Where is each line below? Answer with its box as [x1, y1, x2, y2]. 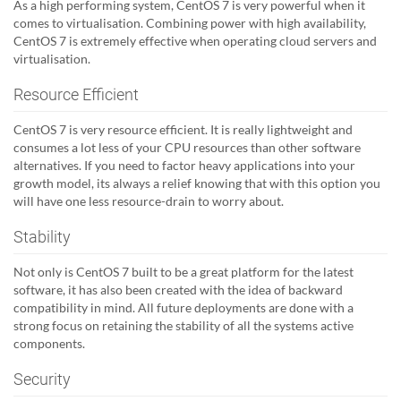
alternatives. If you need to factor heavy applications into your [13, 157, 355, 173]
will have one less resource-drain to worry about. [13, 192, 284, 209]
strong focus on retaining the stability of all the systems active [13, 317, 354, 333]
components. [13, 335, 85, 351]
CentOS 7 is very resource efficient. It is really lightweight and [13, 121, 353, 137]
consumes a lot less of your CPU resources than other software [13, 139, 361, 155]
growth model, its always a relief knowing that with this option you [13, 175, 380, 191]
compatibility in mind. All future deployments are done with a [13, 299, 354, 315]
